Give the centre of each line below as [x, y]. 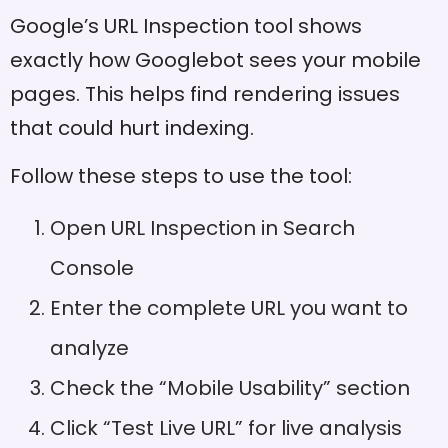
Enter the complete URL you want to [229, 307]
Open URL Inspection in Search [202, 227]
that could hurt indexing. [132, 127]
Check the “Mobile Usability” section [230, 387]
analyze [89, 347]
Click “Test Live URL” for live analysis [226, 427]
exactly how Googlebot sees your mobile [215, 59]
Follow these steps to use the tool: [181, 176]
